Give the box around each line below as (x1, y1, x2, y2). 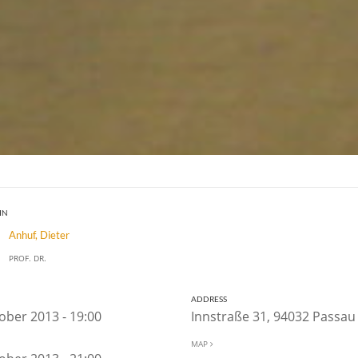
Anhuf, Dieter (9, 228, 70, 241)
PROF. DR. (9, 252, 47, 264)
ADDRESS (190, 293, 227, 304)
